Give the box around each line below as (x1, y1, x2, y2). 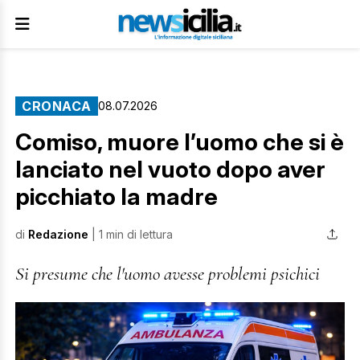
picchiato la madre (15, 182, 218, 211)
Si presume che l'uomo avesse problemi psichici (15, 262, 320, 285)
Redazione (28, 227, 88, 241)
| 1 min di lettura (88, 227, 173, 241)
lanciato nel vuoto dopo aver (15, 155, 325, 183)
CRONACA (22, 98, 92, 114)
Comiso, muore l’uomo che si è (15, 128, 344, 156)
